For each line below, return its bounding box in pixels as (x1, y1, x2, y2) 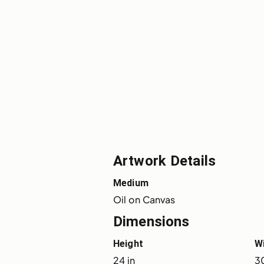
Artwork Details (113, 153, 216, 170)
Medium (113, 177, 148, 189)
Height (113, 238, 143, 250)
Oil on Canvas (113, 193, 176, 206)
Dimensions (113, 213, 190, 230)
